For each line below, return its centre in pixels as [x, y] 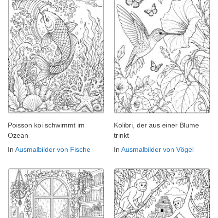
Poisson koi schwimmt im [46, 125]
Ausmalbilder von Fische [53, 150]
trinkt [121, 136]
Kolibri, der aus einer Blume [156, 125]
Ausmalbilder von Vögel [157, 150]
